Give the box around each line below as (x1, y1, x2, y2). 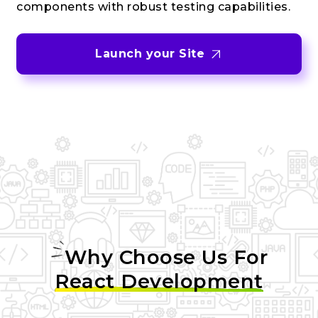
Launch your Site (95, 46, 209, 60)
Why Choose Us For (64, 245, 268, 270)
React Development (55, 269, 263, 294)
